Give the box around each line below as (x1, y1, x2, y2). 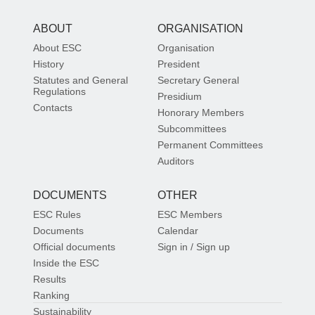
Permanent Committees (157, 139, 263, 150)
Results (33, 273, 67, 285)
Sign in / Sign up (157, 240, 230, 252)
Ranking (33, 289, 70, 301)
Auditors (157, 155, 194, 167)
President (157, 58, 200, 70)
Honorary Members (157, 106, 244, 118)
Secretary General (157, 74, 239, 86)
